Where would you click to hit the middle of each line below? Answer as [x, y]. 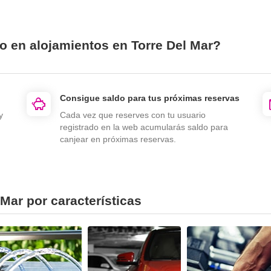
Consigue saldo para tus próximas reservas [150, 98]
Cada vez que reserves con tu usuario [133, 115]
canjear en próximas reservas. [118, 139]
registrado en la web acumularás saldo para [144, 127]
